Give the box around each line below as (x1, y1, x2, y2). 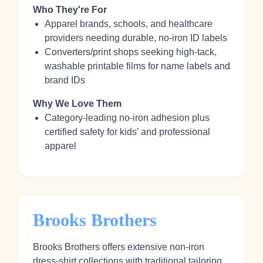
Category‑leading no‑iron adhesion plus (45, 113, 210, 123)
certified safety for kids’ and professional (45, 127, 210, 137)
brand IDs (45, 75, 85, 85)
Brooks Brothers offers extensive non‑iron (33, 242, 204, 252)
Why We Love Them (33, 99, 122, 109)
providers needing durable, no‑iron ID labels (45, 33, 227, 43)
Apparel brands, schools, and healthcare (45, 19, 213, 29)
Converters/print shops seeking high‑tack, (45, 47, 217, 57)
